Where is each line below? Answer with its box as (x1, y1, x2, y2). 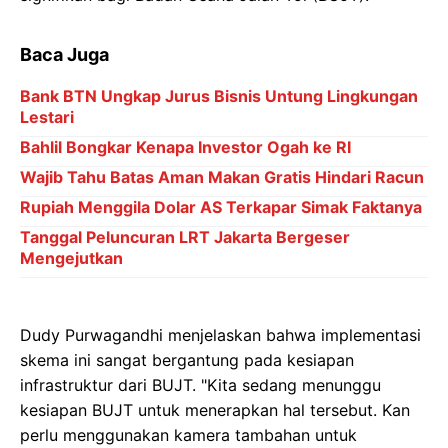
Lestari (20, 107, 74, 128)
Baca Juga (20, 44, 109, 66)
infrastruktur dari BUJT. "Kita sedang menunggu (20, 375, 381, 396)
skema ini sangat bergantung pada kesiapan (20, 350, 354, 371)
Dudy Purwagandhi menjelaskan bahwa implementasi (20, 325, 421, 346)
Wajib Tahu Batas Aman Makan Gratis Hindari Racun (20, 167, 424, 188)
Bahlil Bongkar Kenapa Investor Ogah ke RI (20, 137, 351, 158)
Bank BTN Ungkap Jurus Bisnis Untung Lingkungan (20, 86, 418, 107)
